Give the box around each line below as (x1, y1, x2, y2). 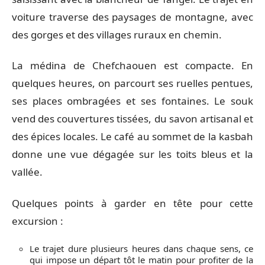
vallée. (12, 165, 43, 179)
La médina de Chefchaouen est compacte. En (12, 59, 253, 72)
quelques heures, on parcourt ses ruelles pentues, (12, 76, 253, 90)
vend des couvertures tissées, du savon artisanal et (12, 112, 253, 125)
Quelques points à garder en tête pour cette (12, 196, 253, 210)
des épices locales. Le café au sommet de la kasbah (12, 130, 253, 143)
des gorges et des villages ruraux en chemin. (12, 27, 222, 41)
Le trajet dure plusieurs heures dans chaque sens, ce (30, 243, 253, 254)
